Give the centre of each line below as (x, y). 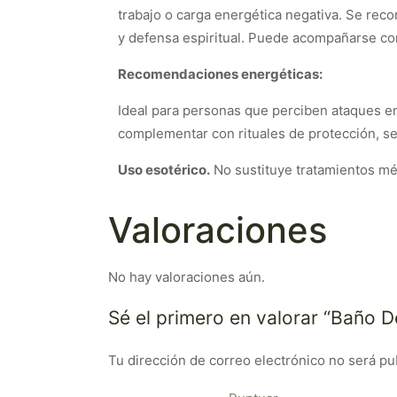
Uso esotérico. (164, 170)
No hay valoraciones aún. (187, 277)
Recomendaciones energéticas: (220, 74)
